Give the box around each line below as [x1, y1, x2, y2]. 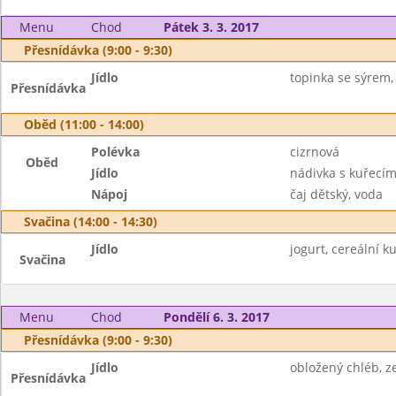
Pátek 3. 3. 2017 [163, 19, 259, 35]
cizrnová [289, 143, 339, 160]
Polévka [91, 143, 141, 160]
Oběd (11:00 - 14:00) [24, 116, 144, 133]
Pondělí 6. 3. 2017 [163, 308, 270, 325]
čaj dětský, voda [289, 186, 383, 202]
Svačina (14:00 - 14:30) [24, 213, 157, 230]
